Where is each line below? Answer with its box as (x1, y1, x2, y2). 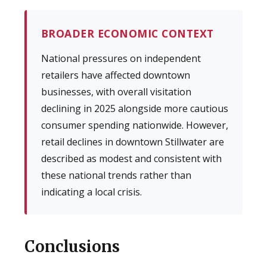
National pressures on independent (41, 51, 201, 65)
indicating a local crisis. (41, 185, 142, 198)
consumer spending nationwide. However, (41, 118, 228, 132)
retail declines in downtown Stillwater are (41, 135, 224, 148)
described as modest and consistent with (41, 151, 222, 165)
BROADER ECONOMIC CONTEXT (41, 26, 214, 41)
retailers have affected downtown (41, 68, 190, 82)
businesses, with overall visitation (41, 85, 191, 98)
